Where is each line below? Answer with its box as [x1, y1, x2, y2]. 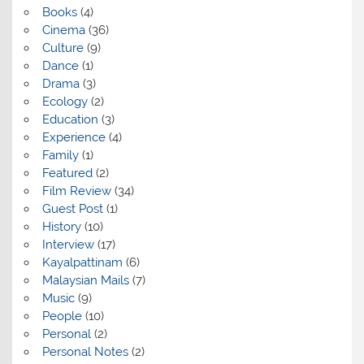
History [41, 219, 81, 234]
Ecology [41, 93, 88, 109]
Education [41, 111, 98, 127]
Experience [41, 129, 106, 145]
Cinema [41, 22, 85, 37]
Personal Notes [41, 344, 128, 359]
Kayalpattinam [41, 254, 123, 270]
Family [41, 147, 79, 162]
